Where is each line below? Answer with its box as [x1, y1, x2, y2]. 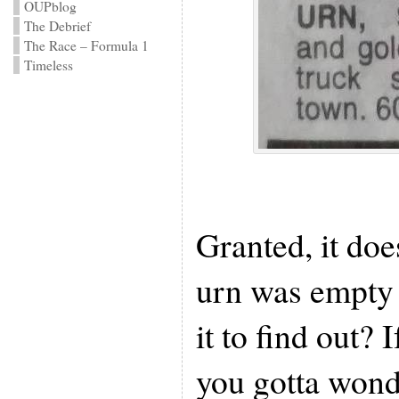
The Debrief [23, 17, 91, 35]
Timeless [23, 56, 73, 74]
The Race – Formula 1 [23, 37, 149, 54]
